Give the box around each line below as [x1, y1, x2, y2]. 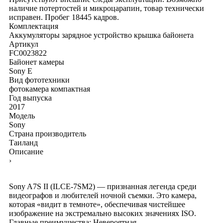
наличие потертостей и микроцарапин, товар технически [9, 3, 204, 12]
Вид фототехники [9, 75, 70, 84]
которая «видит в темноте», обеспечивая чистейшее [9, 200, 185, 209]
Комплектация [9, 21, 58, 30]
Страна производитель [9, 129, 86, 138]
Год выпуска [9, 93, 52, 102]
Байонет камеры [9, 57, 64, 66]
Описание [9, 147, 43, 156]
